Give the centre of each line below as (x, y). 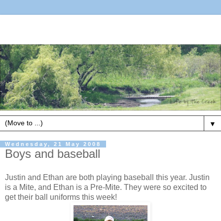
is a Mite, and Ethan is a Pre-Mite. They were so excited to (106, 187)
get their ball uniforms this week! (61, 197)
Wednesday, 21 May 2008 (53, 144)
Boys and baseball (53, 154)
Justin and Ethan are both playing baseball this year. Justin (107, 178)
